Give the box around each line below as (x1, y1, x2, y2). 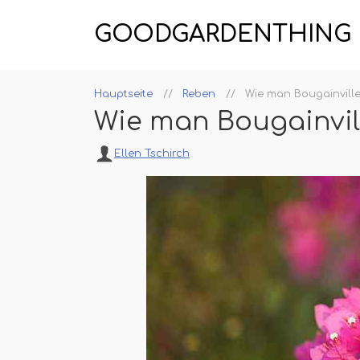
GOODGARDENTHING (94, 22, 351, 47)
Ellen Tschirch (114, 148, 190, 159)
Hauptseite (94, 88, 153, 100)
